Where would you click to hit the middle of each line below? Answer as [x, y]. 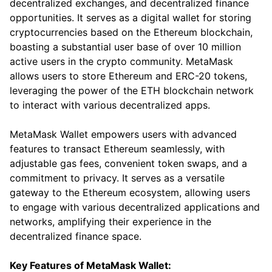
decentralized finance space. [76, 236]
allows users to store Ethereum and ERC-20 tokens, [128, 76]
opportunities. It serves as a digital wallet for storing [131, 18]
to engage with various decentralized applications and [135, 207]
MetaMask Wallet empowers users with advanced [123, 134]
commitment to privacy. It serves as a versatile [117, 178]
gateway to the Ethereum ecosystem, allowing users [130, 193]
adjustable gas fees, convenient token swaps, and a [128, 164]
